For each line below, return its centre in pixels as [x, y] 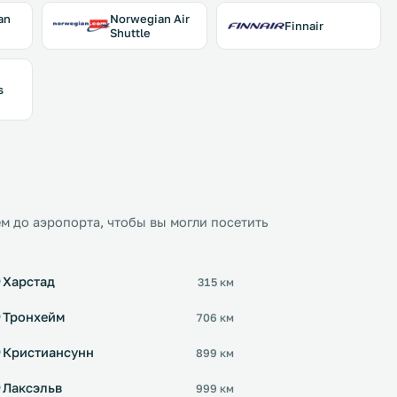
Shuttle [130, 33]
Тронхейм [34, 317]
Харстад [29, 281]
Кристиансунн [48, 352]
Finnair [304, 26]
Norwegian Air [150, 19]
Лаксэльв [32, 388]
